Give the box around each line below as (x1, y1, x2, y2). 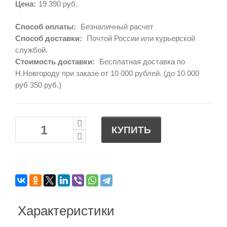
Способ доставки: (15, 34, 82, 43)
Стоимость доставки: (15, 57, 95, 66)
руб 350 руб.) (15, 81, 61, 90)
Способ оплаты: (15, 22, 76, 31)
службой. (15, 46, 48, 55)
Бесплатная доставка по (97, 57, 185, 66)
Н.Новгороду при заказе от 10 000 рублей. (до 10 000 (15, 69, 199, 78)
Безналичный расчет (79, 22, 154, 31)
